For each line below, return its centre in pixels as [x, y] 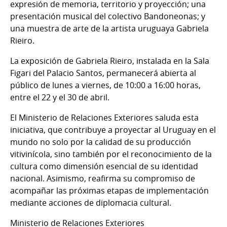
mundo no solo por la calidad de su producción [101, 142]
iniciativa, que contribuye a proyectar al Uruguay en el [113, 130]
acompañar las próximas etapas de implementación [109, 191]
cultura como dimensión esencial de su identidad [104, 166]
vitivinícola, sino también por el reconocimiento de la [111, 154]
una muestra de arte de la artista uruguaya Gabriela [109, 29]
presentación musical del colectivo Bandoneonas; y [108, 16]
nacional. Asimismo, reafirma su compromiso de [103, 179]
